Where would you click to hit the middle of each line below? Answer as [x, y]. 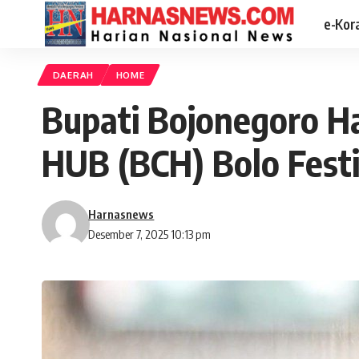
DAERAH [73, 75]
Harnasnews [121, 214]
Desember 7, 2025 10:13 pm [150, 234]
